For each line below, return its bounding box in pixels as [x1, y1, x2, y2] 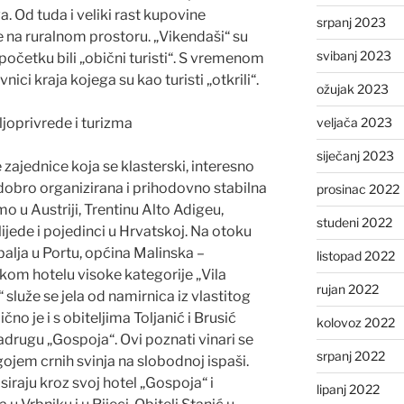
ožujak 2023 [316, 80, 389, 96]
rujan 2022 [316, 280, 379, 297]
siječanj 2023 [316, 147, 394, 163]
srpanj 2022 [316, 347, 385, 363]
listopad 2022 [316, 247, 395, 263]
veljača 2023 [316, 114, 392, 130]
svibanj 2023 [316, 47, 391, 63]
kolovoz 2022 [316, 314, 395, 330]
